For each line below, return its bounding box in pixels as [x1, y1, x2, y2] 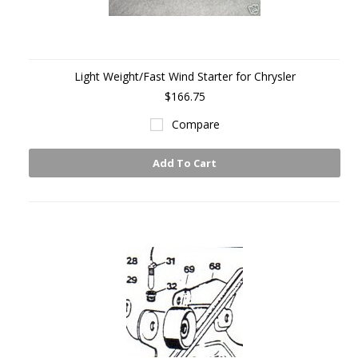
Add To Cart [153, 156, 217, 170]
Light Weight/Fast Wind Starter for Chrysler [74, 69, 296, 84]
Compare [171, 117, 220, 132]
